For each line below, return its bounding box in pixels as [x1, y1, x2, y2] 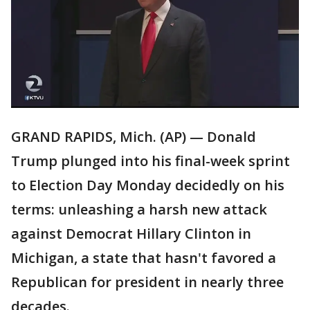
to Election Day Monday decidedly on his [11, 176, 284, 195]
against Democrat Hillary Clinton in [11, 224, 251, 244]
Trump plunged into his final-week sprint [11, 152, 290, 171]
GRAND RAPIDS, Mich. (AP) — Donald [11, 127, 256, 147]
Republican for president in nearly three [11, 273, 284, 292]
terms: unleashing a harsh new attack [11, 200, 267, 219]
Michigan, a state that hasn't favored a [11, 248, 276, 268]
